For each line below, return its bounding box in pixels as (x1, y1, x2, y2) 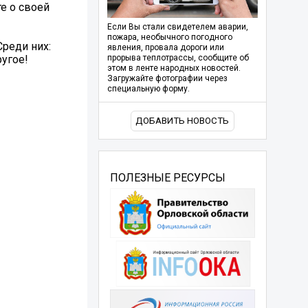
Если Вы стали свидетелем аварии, (107, 22, 248, 32)
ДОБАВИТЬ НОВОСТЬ (135, 115, 230, 126)
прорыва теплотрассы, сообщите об (107, 53, 249, 63)
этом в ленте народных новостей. (107, 63, 241, 74)
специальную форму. (107, 84, 190, 94)
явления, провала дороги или (107, 43, 224, 53)
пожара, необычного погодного (107, 32, 232, 43)
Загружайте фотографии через (107, 74, 228, 84)
